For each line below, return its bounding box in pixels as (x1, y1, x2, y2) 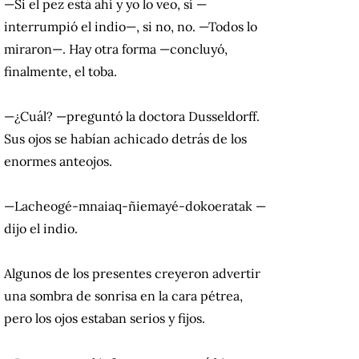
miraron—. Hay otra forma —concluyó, (4, 41, 228, 58)
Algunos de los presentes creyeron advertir (4, 265, 260, 282)
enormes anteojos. (4, 153, 112, 170)
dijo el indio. (4, 220, 78, 237)
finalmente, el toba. (4, 63, 117, 80)
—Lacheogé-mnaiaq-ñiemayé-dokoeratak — (4, 198, 266, 215)
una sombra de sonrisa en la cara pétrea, (4, 288, 243, 305)
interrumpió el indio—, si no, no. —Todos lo (4, 18, 257, 35)
